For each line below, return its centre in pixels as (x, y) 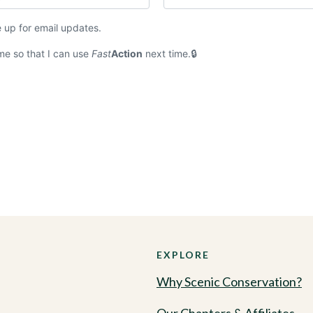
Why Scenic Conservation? (229, 282)
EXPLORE (183, 255)
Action (127, 53)
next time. (167, 53)
